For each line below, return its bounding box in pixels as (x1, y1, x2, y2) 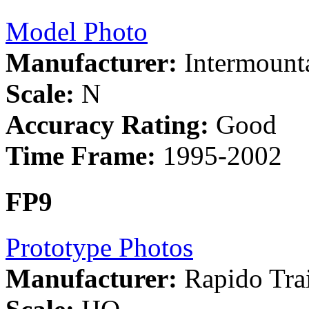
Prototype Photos (6, 232, 193, 262)
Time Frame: (6, 141, 156, 171)
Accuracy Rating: (6, 110, 209, 140)
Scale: (6, 79, 74, 109)
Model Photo (6, 17, 148, 47)
